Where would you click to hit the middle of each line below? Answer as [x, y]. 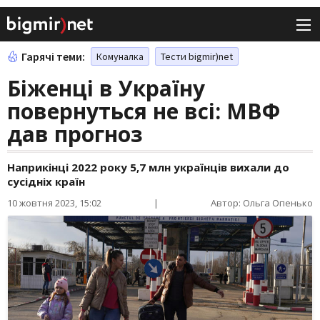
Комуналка [120, 57]
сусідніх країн [46, 182]
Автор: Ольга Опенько [262, 203]
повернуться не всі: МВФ [144, 111]
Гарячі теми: [53, 57]
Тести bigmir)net [197, 57]
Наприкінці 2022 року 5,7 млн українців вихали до [148, 167]
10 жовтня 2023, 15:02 [54, 203]
